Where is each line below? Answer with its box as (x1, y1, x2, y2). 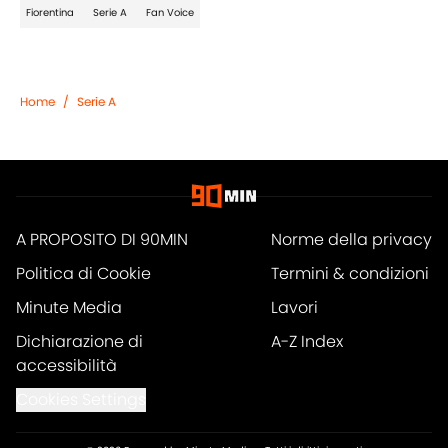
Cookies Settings (16, 388, 146, 412)
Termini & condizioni (271, 262, 429, 286)
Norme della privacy (271, 228, 432, 252)
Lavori (271, 296, 318, 320)
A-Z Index (271, 330, 343, 354)
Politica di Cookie (16, 262, 151, 286)
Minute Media (16, 296, 122, 320)
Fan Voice (146, 5, 194, 21)
